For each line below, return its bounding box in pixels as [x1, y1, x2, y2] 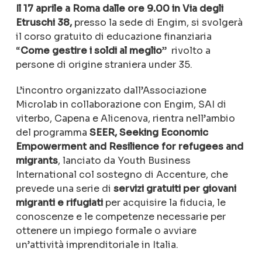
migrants [15, 154, 58, 167]
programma [33, 126, 87, 139]
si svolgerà [191, 16, 243, 29]
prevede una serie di [15, 182, 113, 195]
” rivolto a [161, 44, 211, 57]
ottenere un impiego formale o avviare [15, 225, 196, 237]
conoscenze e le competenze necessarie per [15, 211, 226, 223]
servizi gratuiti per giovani [113, 182, 236, 195]
